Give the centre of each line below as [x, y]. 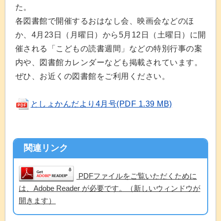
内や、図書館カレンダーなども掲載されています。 [109, 62]
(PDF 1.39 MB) [144, 104]
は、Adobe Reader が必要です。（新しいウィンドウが [110, 188]
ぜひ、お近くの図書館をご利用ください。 [93, 76]
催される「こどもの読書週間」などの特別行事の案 [109, 49]
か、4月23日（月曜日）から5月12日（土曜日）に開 [111, 35]
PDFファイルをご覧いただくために [138, 176]
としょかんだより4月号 [74, 104]
